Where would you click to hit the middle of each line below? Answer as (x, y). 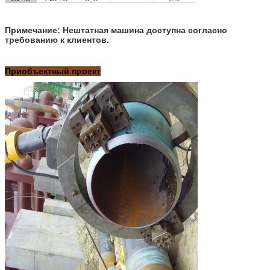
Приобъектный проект (53, 71)
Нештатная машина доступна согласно (145, 30)
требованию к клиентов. (57, 39)
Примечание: (34, 30)
